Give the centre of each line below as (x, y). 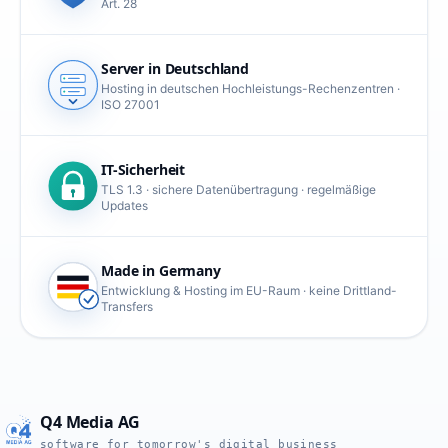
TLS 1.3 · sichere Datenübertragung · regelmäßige (238, 189)
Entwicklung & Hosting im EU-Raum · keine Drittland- (249, 290)
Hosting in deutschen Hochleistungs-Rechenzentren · (250, 88)
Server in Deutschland (175, 68)
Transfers (127, 306)
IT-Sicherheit (143, 169)
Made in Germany (161, 270)
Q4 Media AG (90, 422)
